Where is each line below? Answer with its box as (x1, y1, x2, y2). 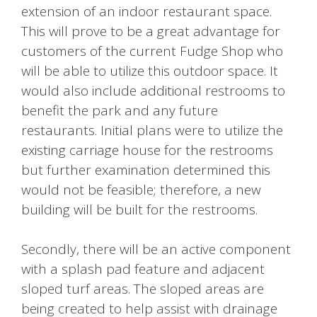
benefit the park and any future (21, 100, 218, 120)
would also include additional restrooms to (21, 81, 285, 100)
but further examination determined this (21, 160, 270, 179)
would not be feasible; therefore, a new (21, 180, 261, 199)
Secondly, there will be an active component (21, 240, 291, 259)
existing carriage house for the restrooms (21, 140, 273, 159)
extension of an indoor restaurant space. (21, 1, 272, 21)
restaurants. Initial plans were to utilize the (21, 120, 283, 139)
